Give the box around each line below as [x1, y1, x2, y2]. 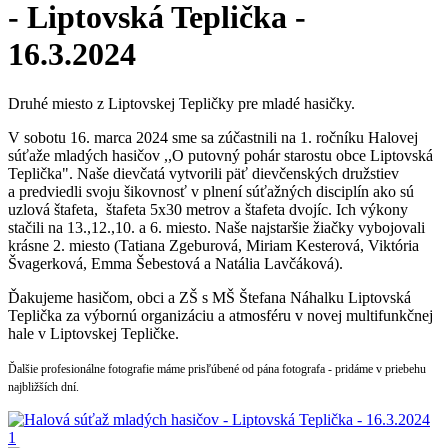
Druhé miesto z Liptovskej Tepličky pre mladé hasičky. [8, 94, 355, 112]
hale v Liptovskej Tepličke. [8, 324, 179, 342]
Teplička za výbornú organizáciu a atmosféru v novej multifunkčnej [8, 306, 433, 324]
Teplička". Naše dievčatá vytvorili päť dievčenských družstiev [8, 164, 399, 182]
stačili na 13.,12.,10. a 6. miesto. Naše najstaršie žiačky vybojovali [8, 218, 425, 236]
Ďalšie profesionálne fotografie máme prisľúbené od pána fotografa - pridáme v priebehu [8, 361, 426, 376]
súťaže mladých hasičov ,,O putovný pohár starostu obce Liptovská [8, 146, 433, 164]
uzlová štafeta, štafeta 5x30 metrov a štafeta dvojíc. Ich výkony [8, 200, 408, 218]
